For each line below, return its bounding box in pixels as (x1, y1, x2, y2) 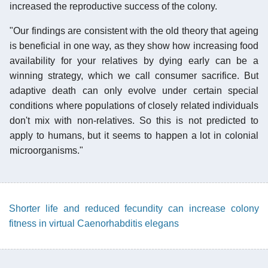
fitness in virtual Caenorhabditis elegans (9, 218, 179, 229)
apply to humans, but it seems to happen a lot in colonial (10, 130, 258, 141)
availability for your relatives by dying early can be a (10, 55, 258, 66)
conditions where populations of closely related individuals (10, 100, 258, 111)
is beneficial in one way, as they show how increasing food (10, 40, 258, 51)
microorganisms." (10, 145, 83, 156)
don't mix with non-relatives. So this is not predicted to (10, 115, 258, 126)
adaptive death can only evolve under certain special (10, 85, 258, 96)
